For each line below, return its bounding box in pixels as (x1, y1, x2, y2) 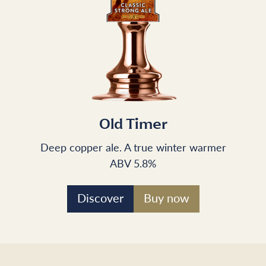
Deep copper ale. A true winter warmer (40, 140, 226, 155)
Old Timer (99, 118, 167, 133)
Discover (77, 189, 123, 207)
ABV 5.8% (110, 156, 156, 171)
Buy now (143, 189, 189, 207)
